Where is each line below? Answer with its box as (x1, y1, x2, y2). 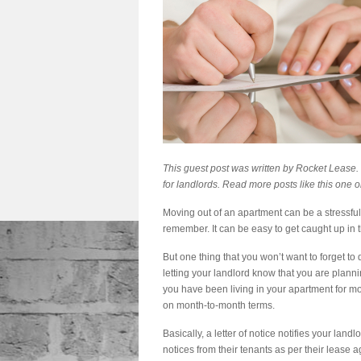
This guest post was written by (163, 163, 296, 174)
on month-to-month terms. (163, 300, 275, 311)
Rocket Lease (296, 163, 356, 174)
